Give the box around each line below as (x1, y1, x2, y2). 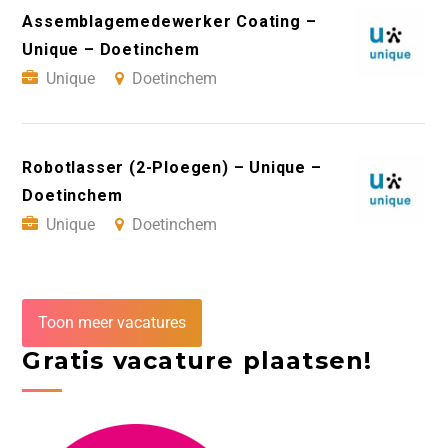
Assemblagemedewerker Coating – (22, 11, 317, 31)
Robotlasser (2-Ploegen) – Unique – (22, 157, 322, 177)
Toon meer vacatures (38, 312, 187, 332)
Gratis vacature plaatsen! (22, 345, 373, 375)
